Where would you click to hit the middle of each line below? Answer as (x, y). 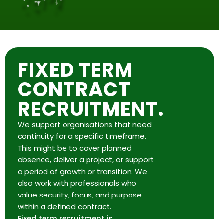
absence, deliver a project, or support (86, 160)
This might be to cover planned (75, 148)
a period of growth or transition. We (82, 172)
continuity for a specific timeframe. (82, 136)
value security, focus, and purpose (80, 195)
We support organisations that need (85, 125)
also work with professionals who (77, 183)
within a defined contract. (65, 207)
